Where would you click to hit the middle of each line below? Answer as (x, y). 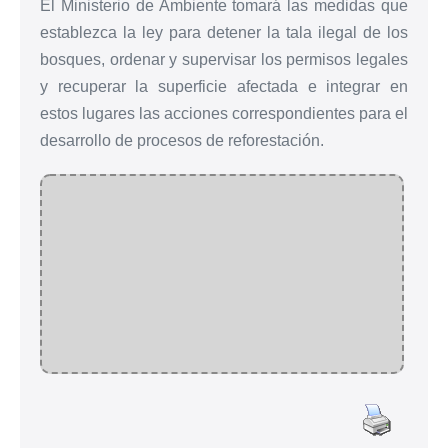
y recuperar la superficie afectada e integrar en (224, 86)
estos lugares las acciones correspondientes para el (224, 113)
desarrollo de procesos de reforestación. (182, 140)
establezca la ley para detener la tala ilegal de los (224, 32)
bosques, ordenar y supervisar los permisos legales (224, 59)
